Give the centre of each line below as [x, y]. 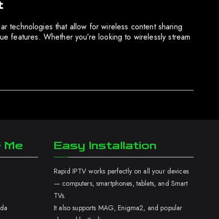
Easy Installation [105, 146]
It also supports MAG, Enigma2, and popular [118, 208]
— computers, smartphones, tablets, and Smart [121, 183]
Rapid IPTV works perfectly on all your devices [121, 171]
